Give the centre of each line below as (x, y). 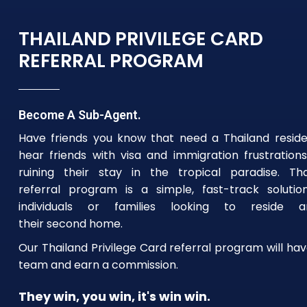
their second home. (71, 223)
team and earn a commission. (98, 265)
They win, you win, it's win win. (114, 296)
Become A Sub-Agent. (80, 114)
